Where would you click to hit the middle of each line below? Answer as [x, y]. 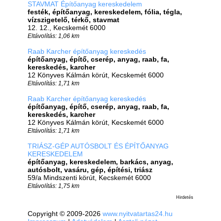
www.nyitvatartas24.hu [138, 214]
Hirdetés [185, 197]
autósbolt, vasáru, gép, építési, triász [90, 170]
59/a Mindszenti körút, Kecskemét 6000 [89, 178]
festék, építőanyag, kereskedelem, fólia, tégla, [105, 12]
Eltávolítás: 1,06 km [54, 36]
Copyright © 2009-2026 [65, 214]
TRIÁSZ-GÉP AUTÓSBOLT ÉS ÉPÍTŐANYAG [98, 146]
